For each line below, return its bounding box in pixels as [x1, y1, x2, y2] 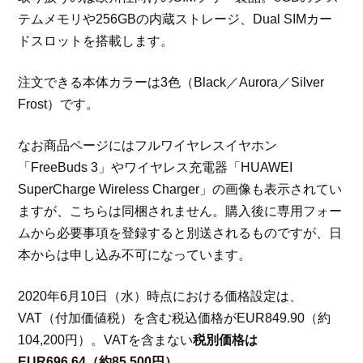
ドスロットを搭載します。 [18, 34, 174, 49]
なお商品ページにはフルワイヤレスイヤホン [18, 139, 278, 153]
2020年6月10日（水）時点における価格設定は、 [18, 289, 303, 304]
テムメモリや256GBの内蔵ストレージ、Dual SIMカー [18, 12, 333, 27]
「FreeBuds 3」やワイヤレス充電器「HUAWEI [18, 160, 293, 175]
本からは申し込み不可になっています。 [18, 248, 252, 263]
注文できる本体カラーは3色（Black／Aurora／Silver [18, 75, 325, 90]
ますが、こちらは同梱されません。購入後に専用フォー [18, 204, 343, 219]
